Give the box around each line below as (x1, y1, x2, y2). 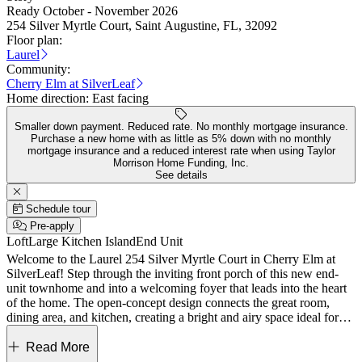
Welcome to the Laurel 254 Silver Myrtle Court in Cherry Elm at (6, 252, 335, 266)
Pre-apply (30, 220, 74, 232)
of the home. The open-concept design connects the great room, (6, 296, 330, 309)
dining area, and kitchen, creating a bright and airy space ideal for (6, 310, 339, 324)
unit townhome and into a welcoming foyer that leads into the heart (6, 281, 347, 295)
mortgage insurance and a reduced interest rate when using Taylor (27, 145, 335, 157)
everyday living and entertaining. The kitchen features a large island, (6, 325, 354, 339)
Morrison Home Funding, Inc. (113, 157, 249, 169)
